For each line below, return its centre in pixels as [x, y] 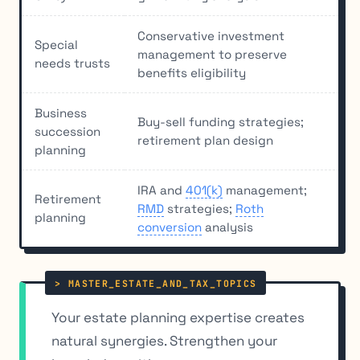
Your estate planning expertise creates [178, 318]
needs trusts [72, 63]
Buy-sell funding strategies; [221, 122]
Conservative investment [211, 36]
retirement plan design [205, 141]
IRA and [162, 190]
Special [56, 45]
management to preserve [212, 55]
